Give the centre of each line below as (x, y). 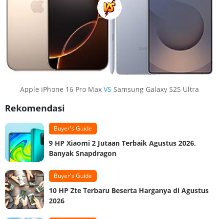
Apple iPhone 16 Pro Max (62, 89)
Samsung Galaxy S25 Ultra (155, 89)
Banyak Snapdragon (83, 153)
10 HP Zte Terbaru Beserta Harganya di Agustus (129, 191)
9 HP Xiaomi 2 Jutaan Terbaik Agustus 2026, (122, 143)
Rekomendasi (35, 108)
